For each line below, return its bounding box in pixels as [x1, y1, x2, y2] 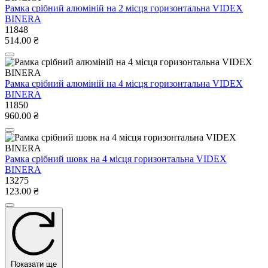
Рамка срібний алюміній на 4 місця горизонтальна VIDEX [5, 78, 243, 89]
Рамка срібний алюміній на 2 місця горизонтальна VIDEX [5, 2, 243, 13]
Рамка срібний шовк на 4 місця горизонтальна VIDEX [5, 153, 227, 164]
